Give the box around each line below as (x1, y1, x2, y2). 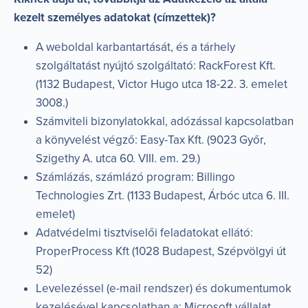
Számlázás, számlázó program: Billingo (36, 169, 235, 184)
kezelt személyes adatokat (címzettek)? (14, 10, 216, 25)
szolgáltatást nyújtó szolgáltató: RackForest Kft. (36, 58, 276, 73)
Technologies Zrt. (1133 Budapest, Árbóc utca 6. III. (36, 188, 289, 203)
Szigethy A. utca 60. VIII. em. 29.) (36, 151, 200, 166)
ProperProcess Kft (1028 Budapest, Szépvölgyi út (36, 243, 286, 258)
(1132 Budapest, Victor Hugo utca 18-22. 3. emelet (36, 76, 287, 91)
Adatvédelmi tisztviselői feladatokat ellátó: (36, 225, 253, 240)
